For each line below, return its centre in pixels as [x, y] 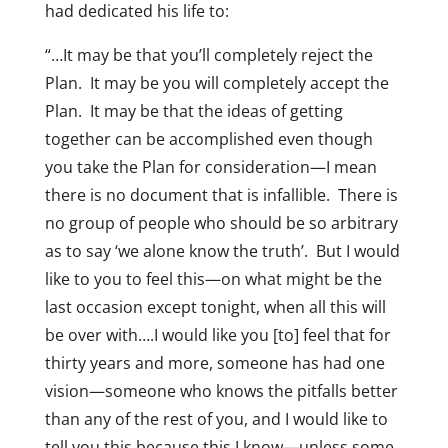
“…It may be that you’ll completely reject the [208, 55]
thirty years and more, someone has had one [214, 363]
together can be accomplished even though [208, 139]
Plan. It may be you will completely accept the [216, 83]
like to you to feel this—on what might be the [213, 279]
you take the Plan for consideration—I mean [210, 167]
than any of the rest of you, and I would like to [216, 419]
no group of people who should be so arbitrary [221, 223]
